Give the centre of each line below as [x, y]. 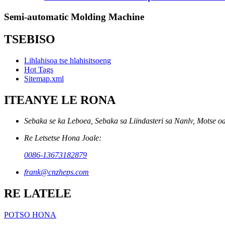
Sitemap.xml [44, 78]
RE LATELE [38, 194]
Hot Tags [39, 69]
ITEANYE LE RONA [60, 100]
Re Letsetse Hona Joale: [63, 138]
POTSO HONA [30, 215]
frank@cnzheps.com [57, 172]
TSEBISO [30, 39]
